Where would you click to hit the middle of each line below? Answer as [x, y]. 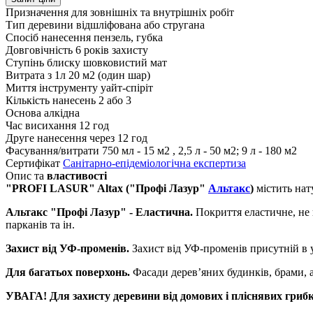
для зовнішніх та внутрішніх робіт [153, 12]
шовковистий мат [125, 62]
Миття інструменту [52, 87]
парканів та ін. [40, 224]
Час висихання [41, 125]
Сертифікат [33, 163]
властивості [77, 175]
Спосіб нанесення [48, 37]
